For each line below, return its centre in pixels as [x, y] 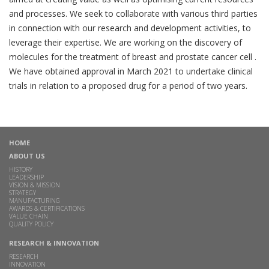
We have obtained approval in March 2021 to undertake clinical [131, 71]
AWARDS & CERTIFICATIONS [47, 208]
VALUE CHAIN [29, 216]
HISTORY [21, 169]
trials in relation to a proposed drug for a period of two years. [128, 85]
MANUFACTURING [35, 200]
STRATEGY [23, 192]
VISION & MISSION [35, 185]
